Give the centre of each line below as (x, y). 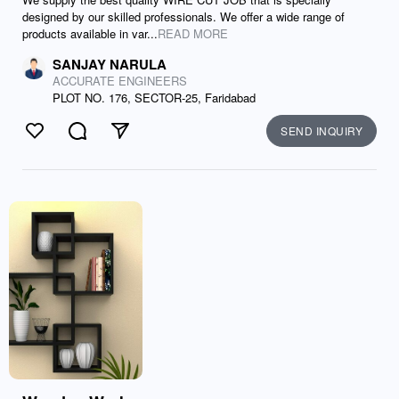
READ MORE (193, 33)
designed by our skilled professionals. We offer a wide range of (183, 16)
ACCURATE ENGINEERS (120, 81)
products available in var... (90, 33)
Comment (107, 140)
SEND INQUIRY (322, 130)
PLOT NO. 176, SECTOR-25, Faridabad (154, 98)
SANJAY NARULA (110, 64)
